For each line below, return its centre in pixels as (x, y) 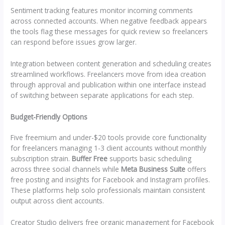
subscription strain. (41, 159)
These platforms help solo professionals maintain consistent (108, 190)
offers (196, 169)
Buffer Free (90, 159)
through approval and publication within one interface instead (108, 85)
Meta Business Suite (153, 169)
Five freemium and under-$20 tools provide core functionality (109, 138)
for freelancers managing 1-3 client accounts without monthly (109, 148)
